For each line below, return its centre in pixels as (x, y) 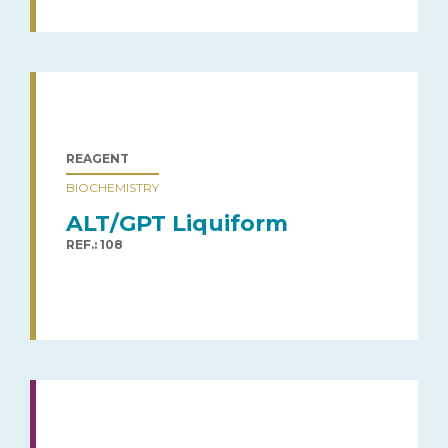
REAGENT (97, 158)
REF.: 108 (94, 244)
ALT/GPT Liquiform (177, 223)
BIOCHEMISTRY (112, 187)
